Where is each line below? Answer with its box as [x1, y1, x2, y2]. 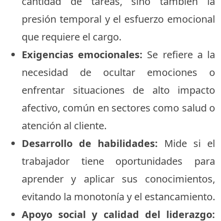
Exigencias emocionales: [22, 47, 143, 61]
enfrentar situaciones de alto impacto [22, 83, 215, 97]
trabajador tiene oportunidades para [22, 154, 215, 168]
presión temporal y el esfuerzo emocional [22, 12, 215, 26]
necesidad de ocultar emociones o [22, 65, 215, 79]
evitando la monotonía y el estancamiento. [22, 189, 215, 203]
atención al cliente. [22, 118, 107, 132]
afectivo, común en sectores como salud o [22, 101, 215, 114]
